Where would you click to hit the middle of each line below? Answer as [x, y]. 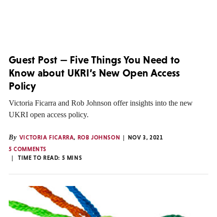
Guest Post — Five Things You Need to [94, 60]
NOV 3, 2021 [145, 138]
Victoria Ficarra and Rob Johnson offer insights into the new [101, 103]
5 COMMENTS [28, 149]
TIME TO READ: [40, 158]
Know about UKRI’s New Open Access [94, 73]
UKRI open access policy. [49, 115]
